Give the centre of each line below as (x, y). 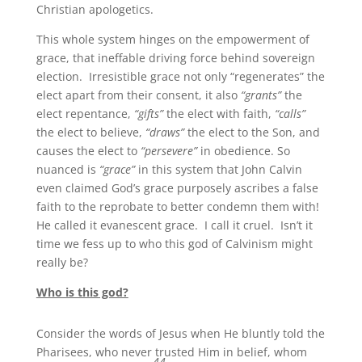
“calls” (290, 114)
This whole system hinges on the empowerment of (173, 40)
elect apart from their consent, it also (138, 95)
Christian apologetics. (95, 10)
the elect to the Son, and (252, 133)
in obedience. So (243, 151)
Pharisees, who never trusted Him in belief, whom (171, 352)
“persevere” (168, 151)
